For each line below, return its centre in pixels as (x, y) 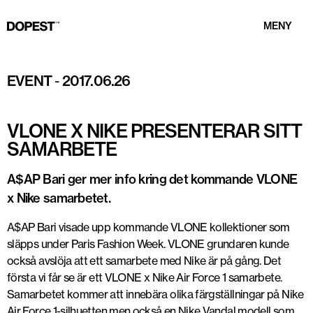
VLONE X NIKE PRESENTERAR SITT (154, 131)
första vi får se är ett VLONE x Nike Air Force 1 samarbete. (145, 277)
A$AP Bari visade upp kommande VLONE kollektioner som (148, 227)
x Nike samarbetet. (59, 198)
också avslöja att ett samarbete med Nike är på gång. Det (144, 261)
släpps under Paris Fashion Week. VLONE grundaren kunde (148, 244)
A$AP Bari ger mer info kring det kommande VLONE (152, 179)
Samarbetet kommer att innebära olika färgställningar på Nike (155, 294)
